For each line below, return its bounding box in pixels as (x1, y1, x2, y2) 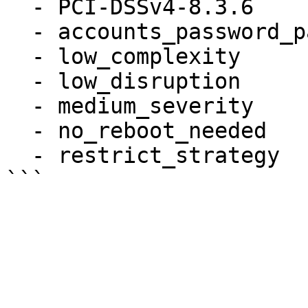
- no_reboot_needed (5, 118, 32, 143)
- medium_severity (5, 93, 32, 118)
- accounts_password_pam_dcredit (5, 19, 32, 44)
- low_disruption (5, 69, 32, 93)
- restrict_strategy (5, 143, 32, 168)
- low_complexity (5, 44, 32, 69)
